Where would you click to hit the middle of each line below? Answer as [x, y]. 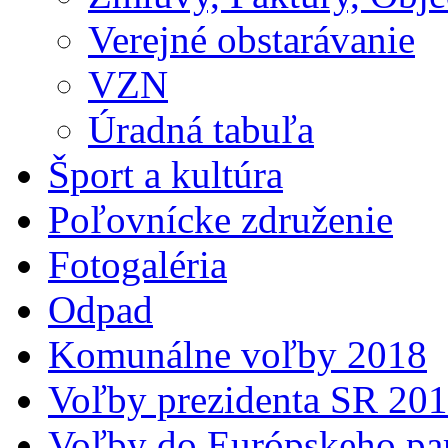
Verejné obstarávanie [251, 40]
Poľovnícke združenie [220, 220]
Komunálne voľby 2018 [237, 355]
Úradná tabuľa [201, 130]
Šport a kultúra [165, 175]
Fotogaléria [137, 265]
